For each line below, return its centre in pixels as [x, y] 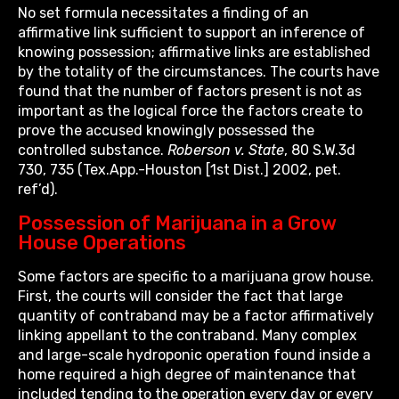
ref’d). [38, 190]
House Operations [102, 243]
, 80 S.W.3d [320, 151]
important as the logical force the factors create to [190, 111]
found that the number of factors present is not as [190, 92]
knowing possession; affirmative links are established [194, 53]
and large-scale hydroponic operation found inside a [194, 355]
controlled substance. [93, 151]
